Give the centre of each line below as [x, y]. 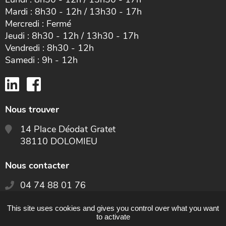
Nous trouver [32, 109]
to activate [113, 217]
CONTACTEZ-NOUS [62, 216]
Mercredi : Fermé [38, 23]
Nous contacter [37, 165]
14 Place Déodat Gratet [68, 129]
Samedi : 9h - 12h [41, 60]
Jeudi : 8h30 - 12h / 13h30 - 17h [72, 36]
